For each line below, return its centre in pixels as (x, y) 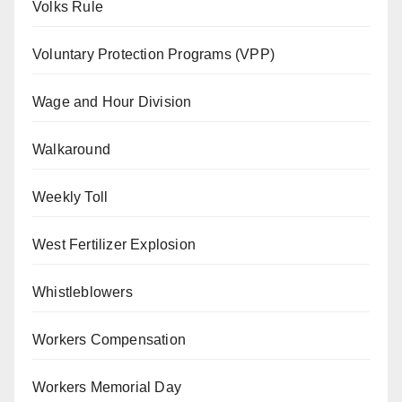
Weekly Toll (70, 197)
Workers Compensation (109, 339)
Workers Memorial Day (107, 387)
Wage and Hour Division (112, 101)
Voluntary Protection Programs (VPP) (153, 54)
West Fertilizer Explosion (114, 244)
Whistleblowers (83, 292)
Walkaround (71, 149)
